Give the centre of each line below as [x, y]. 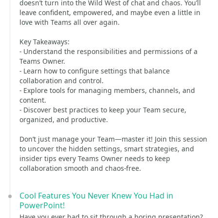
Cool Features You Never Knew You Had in [96, 196]
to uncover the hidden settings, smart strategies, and [107, 149]
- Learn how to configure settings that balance [95, 71]
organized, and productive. [64, 119]
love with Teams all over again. [70, 22]
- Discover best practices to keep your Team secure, [103, 110]
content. [33, 100]
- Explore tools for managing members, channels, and [107, 90]
